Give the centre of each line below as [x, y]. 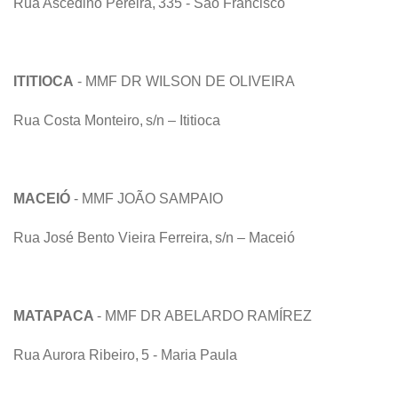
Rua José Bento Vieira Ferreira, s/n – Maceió [156, 237]
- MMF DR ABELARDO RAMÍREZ [205, 315]
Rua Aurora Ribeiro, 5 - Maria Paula [127, 354]
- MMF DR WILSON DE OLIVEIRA [186, 81]
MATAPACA [54, 315]
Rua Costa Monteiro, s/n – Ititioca [119, 120]
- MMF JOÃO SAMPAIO [148, 198]
